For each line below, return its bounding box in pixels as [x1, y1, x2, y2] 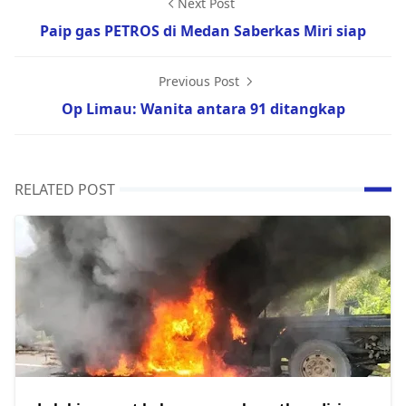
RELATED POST [14, 179, 115, 199]
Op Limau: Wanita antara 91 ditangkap [61, 99, 345, 119]
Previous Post [158, 72, 243, 90]
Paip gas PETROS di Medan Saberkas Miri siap [40, 21, 366, 41]
